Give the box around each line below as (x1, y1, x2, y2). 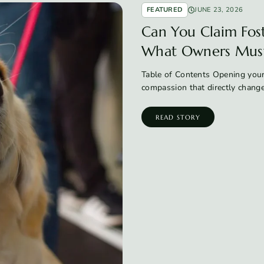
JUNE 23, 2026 (194, 5, 243, 14)
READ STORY (156, 113, 201, 121)
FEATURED (147, 5, 183, 14)
